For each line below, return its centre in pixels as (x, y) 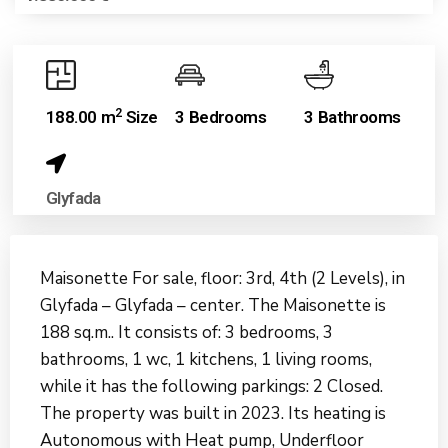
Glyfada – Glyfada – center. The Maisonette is (213, 306)
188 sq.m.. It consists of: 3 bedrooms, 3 (186, 333)
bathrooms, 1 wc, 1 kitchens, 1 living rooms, (206, 360)
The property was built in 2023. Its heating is (213, 414)
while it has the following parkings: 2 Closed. (211, 387)
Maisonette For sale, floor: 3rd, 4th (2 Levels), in (222, 279)
